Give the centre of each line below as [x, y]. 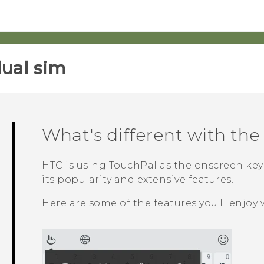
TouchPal [133, 166]
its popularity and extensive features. [138, 180]
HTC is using [75, 166]
